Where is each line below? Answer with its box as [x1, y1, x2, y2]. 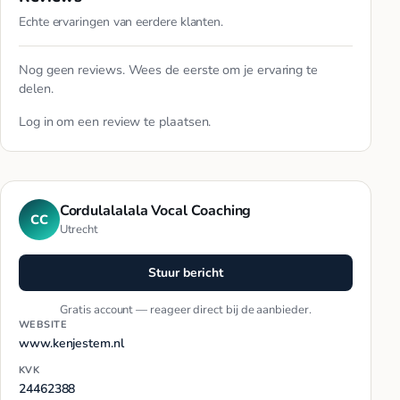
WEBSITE [19, 317, 68, 331]
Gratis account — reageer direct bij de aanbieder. [60, 301, 312, 318]
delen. [19, 79, 54, 98]
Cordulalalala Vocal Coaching [59, 201, 252, 221]
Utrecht [59, 221, 99, 238]
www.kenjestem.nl [19, 334, 124, 352]
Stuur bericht [148, 263, 223, 281]
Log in [19, 112, 54, 131]
